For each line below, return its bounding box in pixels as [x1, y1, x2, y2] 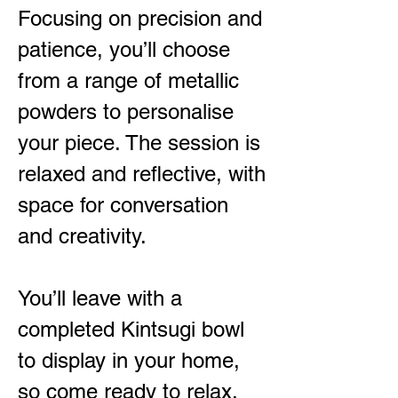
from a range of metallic [18, 68, 239, 92]
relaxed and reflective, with [18, 162, 266, 186]
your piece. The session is [18, 131, 260, 155]
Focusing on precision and [18, 6, 262, 30]
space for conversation [18, 193, 228, 217]
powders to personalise [18, 99, 234, 123]
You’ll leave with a [18, 286, 182, 310]
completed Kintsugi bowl [18, 317, 244, 341]
